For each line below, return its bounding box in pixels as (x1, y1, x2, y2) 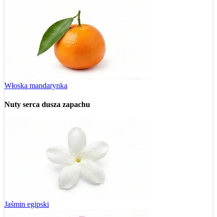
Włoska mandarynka (4, 81, 67, 90)
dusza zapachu (42, 100, 90, 109)
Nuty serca (4, 100, 42, 109)
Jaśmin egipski (4, 200, 49, 209)
